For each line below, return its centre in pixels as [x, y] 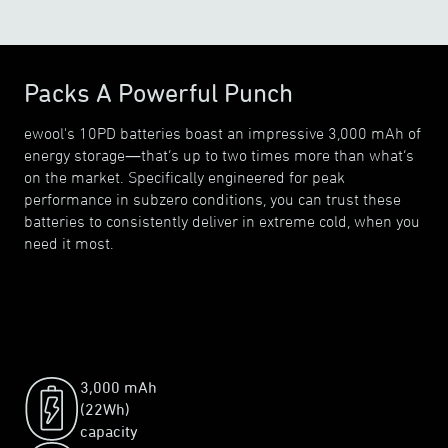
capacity [109, 431]
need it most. [69, 243]
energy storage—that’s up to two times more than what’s [219, 155]
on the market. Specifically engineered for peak [184, 177]
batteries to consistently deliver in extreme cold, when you [222, 221]
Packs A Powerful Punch [158, 93]
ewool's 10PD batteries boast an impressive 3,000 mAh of [222, 133]
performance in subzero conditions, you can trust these [212, 199]
